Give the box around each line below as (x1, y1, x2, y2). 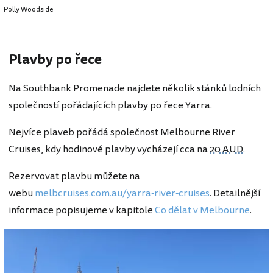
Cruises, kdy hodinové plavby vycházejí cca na (9, 141, 210, 157)
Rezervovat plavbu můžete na (9, 168, 140, 183)
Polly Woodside (4, 4, 53, 15)
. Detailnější (210, 185, 260, 200)
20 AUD (210, 141, 243, 157)
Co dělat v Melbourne (155, 202, 250, 218)
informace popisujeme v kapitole (9, 202, 155, 218)
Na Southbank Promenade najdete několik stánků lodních (9, 80, 261, 96)
